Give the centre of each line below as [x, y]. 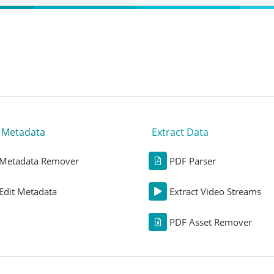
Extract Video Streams [215, 192]
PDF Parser [193, 161]
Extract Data [180, 132]
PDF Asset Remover [211, 222]
